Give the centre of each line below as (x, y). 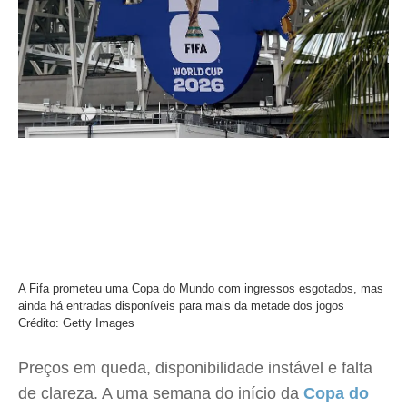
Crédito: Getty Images (76, 323)
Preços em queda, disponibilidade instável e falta (195, 368)
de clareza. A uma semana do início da (161, 393)
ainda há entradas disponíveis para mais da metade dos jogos (181, 306)
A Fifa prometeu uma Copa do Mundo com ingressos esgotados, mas (201, 288)
